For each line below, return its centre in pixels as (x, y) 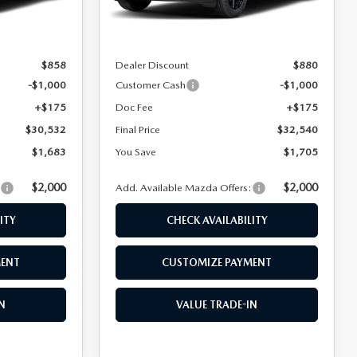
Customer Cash (151, 84)
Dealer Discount (153, 65)
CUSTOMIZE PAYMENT (217, 262)
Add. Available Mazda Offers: (184, 187)
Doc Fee (135, 107)
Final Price (138, 129)
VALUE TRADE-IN (217, 304)
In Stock (139, 19)
